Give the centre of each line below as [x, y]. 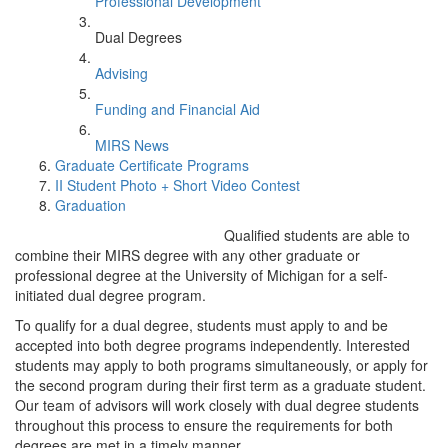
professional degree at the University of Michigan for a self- [201, 275]
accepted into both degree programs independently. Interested [212, 345]
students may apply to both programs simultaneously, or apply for [221, 365]
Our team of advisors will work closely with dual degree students [217, 405]
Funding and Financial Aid [177, 109]
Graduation [90, 205]
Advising [121, 73]
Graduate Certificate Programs [152, 165]
